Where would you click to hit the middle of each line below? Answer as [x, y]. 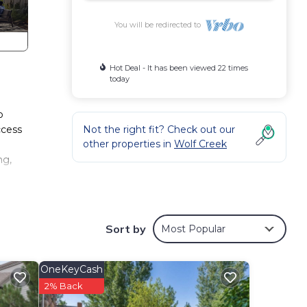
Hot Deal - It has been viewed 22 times [179, 68]
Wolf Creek [200, 144]
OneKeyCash [71, 269]
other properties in [128, 144]
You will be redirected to [160, 25]
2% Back [63, 285]
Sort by [126, 229]
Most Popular [193, 229]
